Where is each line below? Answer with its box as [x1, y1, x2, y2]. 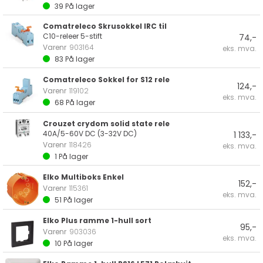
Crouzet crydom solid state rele [43, 118, 170, 129]
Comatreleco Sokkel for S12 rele [43, 75, 170, 85]
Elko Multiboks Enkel [43, 171, 124, 182]
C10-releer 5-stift [43, 31, 102, 41]
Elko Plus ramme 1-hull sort [43, 215, 151, 225]
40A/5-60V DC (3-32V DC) [43, 128, 137, 139]
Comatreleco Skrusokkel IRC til [43, 21, 167, 31]
